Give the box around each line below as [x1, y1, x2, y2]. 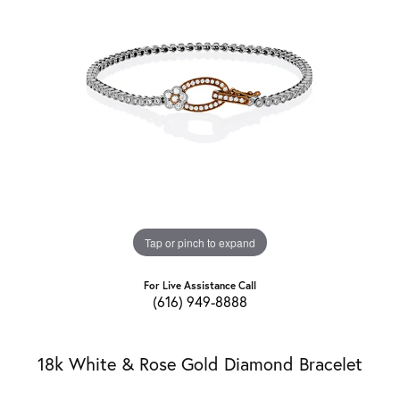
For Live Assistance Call [144, 279, 256, 293]
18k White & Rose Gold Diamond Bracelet [37, 352, 362, 377]
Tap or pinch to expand [145, 234, 255, 250]
